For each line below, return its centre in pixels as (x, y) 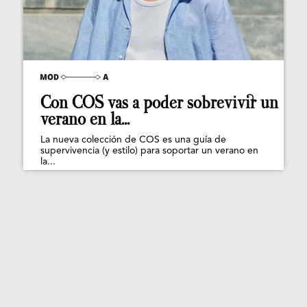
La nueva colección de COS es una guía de (133, 140)
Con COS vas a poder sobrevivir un (159, 103)
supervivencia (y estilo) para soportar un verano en (149, 151)
